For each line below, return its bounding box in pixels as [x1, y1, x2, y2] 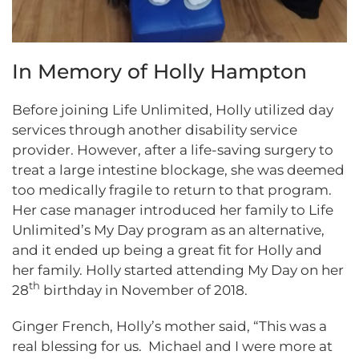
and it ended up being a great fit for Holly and [12, 241, 322, 258]
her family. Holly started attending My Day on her [12, 261, 344, 278]
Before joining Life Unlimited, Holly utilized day [12, 101, 333, 118]
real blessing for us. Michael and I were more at [12, 337, 333, 354]
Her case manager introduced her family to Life [12, 201, 333, 218]
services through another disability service [12, 121, 297, 138]
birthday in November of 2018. [40, 281, 248, 298]
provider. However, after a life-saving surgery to [12, 141, 333, 158]
